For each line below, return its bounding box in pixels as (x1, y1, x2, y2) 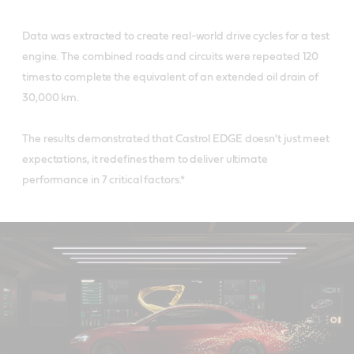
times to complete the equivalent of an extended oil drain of (22, 71, 318, 83)
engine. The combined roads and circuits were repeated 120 (22, 51, 319, 62)
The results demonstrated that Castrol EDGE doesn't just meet (22, 133, 330, 145)
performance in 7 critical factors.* (22, 174, 185, 186)
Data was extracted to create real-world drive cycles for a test (22, 30, 330, 42)
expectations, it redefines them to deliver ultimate (22, 153, 268, 165)
